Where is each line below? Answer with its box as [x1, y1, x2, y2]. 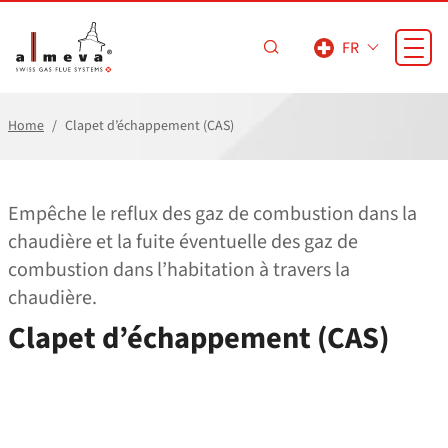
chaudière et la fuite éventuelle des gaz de [8, 228, 358, 256]
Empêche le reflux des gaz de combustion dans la [8, 200, 417, 228]
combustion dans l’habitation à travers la [8, 256, 350, 284]
